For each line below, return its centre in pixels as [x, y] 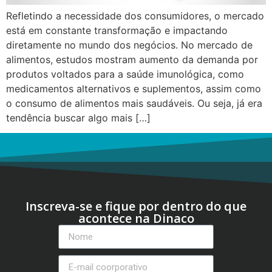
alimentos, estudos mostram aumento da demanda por [132, 59]
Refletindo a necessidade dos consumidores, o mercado [135, 16]
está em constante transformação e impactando [117, 30]
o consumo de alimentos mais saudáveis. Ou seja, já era [134, 103]
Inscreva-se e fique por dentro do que [136, 206]
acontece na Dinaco [136, 219]
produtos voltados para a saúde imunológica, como [125, 74]
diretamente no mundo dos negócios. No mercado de [129, 45]
